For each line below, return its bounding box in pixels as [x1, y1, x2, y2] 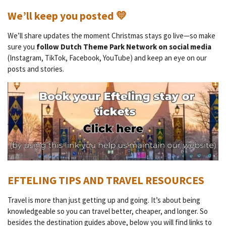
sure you [8, 41, 36, 51]
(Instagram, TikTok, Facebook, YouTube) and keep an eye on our [8, 52, 207, 63]
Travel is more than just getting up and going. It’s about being [8, 195, 200, 205]
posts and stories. [8, 64, 64, 74]
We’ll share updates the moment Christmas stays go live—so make [8, 30, 215, 40]
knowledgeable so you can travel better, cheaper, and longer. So [8, 206, 208, 216]
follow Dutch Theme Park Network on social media [36, 41, 211, 51]
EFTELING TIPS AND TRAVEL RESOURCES [8, 173, 204, 187]
